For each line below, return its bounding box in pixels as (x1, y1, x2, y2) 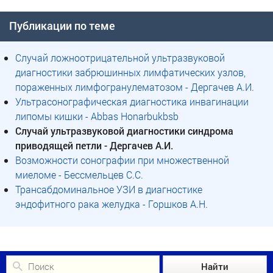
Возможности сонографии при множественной (15, 154, 229, 166)
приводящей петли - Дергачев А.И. (15, 139, 173, 152)
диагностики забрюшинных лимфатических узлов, (15, 66, 246, 79)
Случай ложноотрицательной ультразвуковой (15, 51, 225, 64)
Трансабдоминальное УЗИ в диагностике (15, 183, 202, 196)
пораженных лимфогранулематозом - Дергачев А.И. (15, 80, 254, 93)
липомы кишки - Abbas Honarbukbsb (15, 110, 179, 122)
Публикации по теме (9, 18, 115, 33)
